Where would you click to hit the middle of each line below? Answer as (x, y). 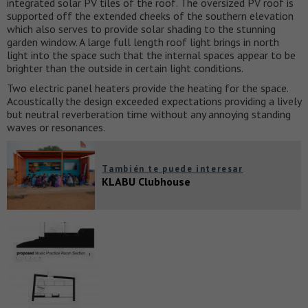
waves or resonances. (56, 127)
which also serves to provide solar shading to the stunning (141, 29)
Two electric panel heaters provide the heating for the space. (147, 88)
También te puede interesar (173, 168)
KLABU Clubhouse (146, 181)
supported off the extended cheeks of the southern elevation (150, 15)
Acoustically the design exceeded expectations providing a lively (154, 101)
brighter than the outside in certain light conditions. (125, 68)
